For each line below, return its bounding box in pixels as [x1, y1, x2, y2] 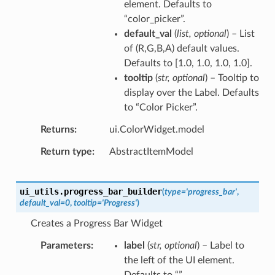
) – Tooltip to [204, 72, 259, 83]
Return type [40, 146, 92, 157]
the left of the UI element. [123, 255, 234, 265]
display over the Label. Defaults [123, 87, 259, 98]
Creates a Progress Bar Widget [30, 218, 163, 228]
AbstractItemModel [109, 146, 193, 157]
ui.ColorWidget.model [109, 124, 204, 134]
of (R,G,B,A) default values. [123, 43, 239, 53]
